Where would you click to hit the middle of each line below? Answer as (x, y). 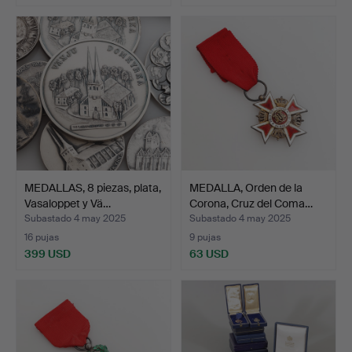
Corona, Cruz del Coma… (251, 204)
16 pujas (42, 238)
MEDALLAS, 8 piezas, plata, (93, 188)
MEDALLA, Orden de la (246, 188)
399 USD (48, 254)
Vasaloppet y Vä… (68, 204)
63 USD (209, 254)
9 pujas (205, 238)
